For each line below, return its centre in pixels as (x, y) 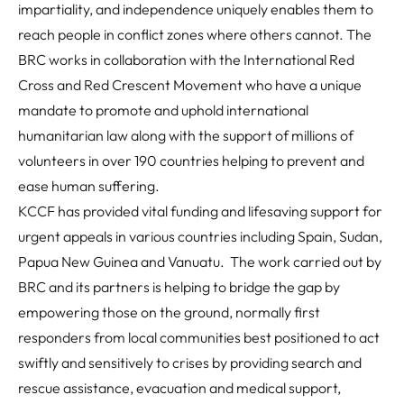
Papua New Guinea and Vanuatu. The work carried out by (200, 262)
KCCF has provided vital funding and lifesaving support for (200, 211)
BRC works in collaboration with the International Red (186, 60)
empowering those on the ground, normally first (169, 312)
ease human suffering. (89, 186)
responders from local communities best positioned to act (199, 338)
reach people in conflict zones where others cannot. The (195, 35)
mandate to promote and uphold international (163, 110)
